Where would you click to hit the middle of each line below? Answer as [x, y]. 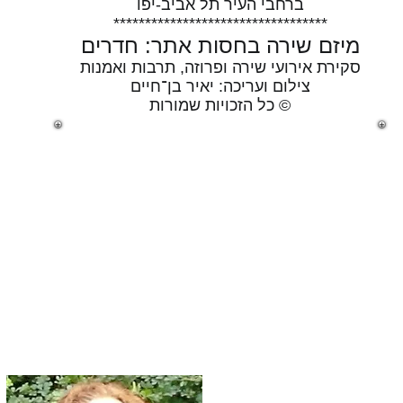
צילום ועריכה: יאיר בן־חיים [220, 86]
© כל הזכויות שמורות [220, 105]
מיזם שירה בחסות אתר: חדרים [220, 45]
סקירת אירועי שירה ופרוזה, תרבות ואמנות [220, 67]
